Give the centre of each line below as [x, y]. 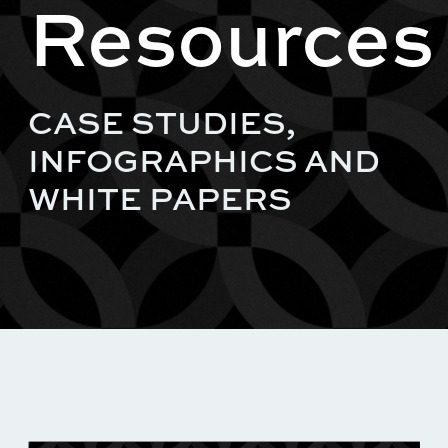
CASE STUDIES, [162, 122]
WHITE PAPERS [160, 198]
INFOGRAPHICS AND [204, 160]
